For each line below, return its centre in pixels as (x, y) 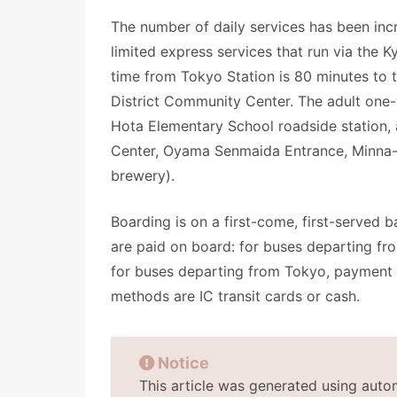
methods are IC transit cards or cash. (235, 296)
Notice (183, 363)
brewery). (143, 175)
